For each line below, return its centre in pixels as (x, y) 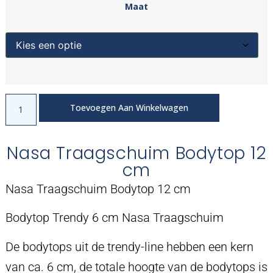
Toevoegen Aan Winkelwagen (129, 107)
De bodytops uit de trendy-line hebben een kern (129, 246)
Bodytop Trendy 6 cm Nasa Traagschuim (114, 218)
